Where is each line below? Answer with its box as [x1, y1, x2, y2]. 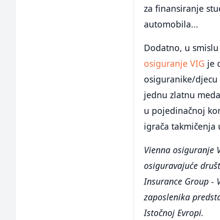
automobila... [144, 18, 199, 30]
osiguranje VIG [144, 57, 205, 70]
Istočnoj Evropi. [144, 207, 204, 219]
